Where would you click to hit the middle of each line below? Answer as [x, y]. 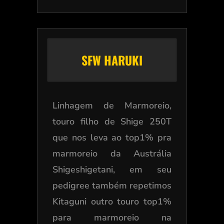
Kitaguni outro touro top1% [112, 202]
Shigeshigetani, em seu [112, 170]
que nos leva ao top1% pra [112, 138]
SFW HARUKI [112, 60]
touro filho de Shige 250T [112, 122]
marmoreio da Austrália [112, 154]
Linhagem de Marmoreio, [112, 106]
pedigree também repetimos [112, 186]
